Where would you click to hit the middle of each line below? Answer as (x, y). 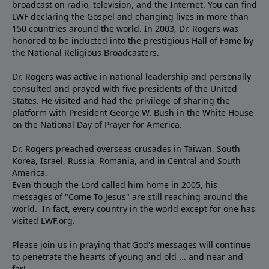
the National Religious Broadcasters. (86, 52)
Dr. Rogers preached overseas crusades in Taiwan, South (126, 148)
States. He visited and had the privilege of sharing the (121, 100)
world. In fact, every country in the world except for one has (134, 208)
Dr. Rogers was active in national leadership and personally (131, 76)
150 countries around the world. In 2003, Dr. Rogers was (125, 28)
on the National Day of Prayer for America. (97, 124)
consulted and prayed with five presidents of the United (125, 88)
